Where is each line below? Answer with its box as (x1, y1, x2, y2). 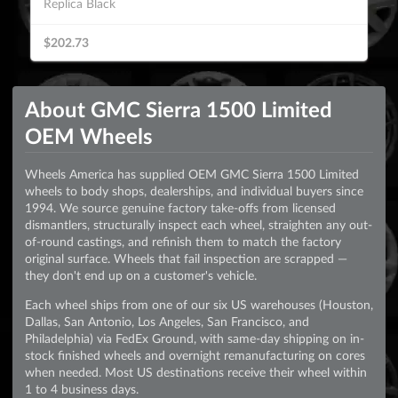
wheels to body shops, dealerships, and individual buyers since (25, 183, 363, 198)
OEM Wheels (25, 123, 153, 148)
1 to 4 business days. (25, 381, 139, 396)
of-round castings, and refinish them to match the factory (25, 234, 341, 249)
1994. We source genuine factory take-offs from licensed (25, 200, 336, 215)
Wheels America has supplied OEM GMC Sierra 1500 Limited (25, 166, 359, 181)
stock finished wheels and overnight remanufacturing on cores (25, 347, 365, 362)
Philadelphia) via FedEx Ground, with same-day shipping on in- (25, 330, 364, 346)
